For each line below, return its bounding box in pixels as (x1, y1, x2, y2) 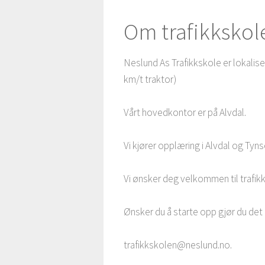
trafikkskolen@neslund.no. (124, 238, 232, 252)
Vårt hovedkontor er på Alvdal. (124, 106, 247, 119)
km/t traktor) (124, 73, 177, 86)
